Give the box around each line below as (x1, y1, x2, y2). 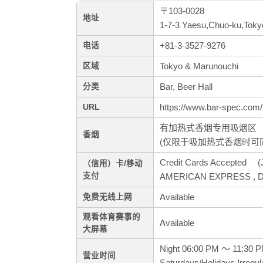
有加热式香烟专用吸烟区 (160, 123, 257, 133)
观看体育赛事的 (83, 213, 140, 222)
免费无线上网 (83, 193, 132, 202)
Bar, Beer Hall (160, 82, 213, 92)
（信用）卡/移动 (83, 159, 143, 168)
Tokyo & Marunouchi (160, 61, 238, 72)
